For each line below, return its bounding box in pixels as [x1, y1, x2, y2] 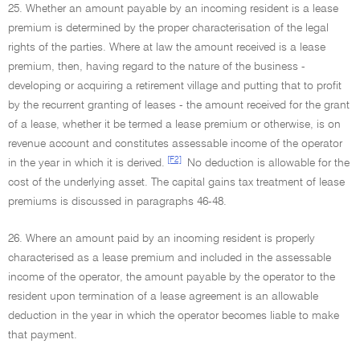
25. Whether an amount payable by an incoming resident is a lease [8, 3, 338, 14]
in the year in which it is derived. [8, 157, 165, 169]
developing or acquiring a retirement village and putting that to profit [8, 80, 342, 92]
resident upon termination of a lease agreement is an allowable [8, 291, 318, 302]
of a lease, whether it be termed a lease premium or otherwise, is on [8, 119, 341, 130]
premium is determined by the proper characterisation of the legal [8, 22, 329, 34]
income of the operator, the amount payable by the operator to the [8, 272, 335, 283]
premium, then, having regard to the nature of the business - [8, 61, 305, 72]
